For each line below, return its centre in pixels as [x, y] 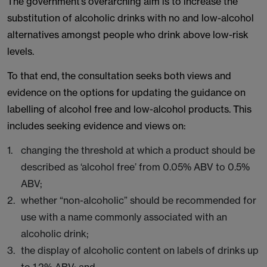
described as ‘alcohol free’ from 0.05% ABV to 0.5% [135, 167]
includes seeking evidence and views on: [97, 126]
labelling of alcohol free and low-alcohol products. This [129, 109]
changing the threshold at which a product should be [138, 150]
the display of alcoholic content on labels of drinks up [140, 250]
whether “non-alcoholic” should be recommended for [139, 200]
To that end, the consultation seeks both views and [119, 76]
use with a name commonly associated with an [124, 217]
